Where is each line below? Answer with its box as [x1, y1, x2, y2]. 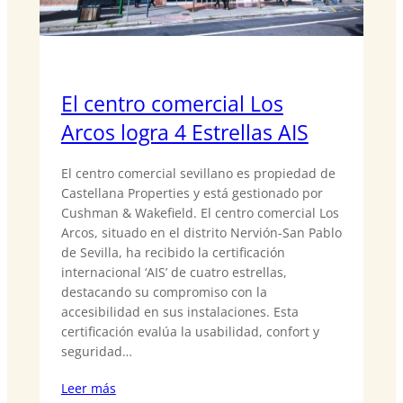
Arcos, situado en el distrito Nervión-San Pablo [60, 223, 342, 241]
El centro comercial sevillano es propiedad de [60, 164, 336, 182]
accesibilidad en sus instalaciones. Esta [60, 302, 299, 320]
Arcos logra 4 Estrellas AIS [60, 117, 309, 147]
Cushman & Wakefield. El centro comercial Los [60, 203, 339, 221]
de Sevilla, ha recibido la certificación [60, 243, 285, 261]
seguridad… [60, 342, 132, 360]
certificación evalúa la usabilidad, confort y [60, 322, 319, 340]
